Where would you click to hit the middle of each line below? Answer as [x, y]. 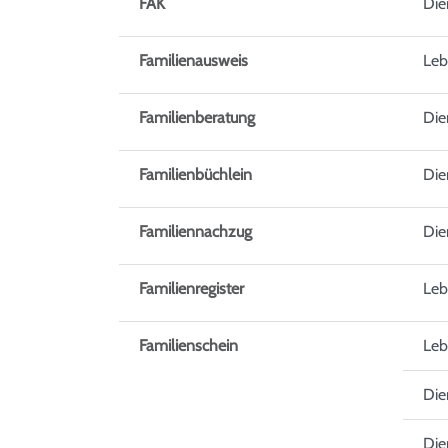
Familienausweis [193, 61]
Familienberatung [197, 118]
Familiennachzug [195, 232]
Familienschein [188, 346]
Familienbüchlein [195, 175]
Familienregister [191, 289]
